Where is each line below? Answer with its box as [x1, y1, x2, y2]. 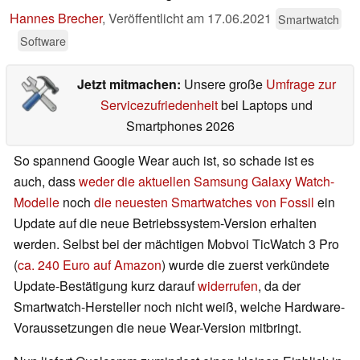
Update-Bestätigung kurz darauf [14, 276, 198, 296]
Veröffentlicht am [108, 9, 207, 28]
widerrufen [198, 276, 258, 296]
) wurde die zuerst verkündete [162, 256, 329, 275]
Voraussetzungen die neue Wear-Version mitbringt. [14, 318, 301, 337]
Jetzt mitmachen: [76, 75, 184, 94]
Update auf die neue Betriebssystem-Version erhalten [14, 214, 317, 233]
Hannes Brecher [10, 9, 102, 28]
